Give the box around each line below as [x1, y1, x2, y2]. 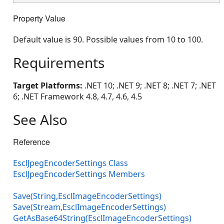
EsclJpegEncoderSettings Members [13, 168, 145, 180]
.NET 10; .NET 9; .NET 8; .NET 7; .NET [82, 80, 216, 91]
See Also [13, 110, 67, 129]
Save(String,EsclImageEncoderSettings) [13, 190, 161, 202]
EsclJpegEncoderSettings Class [13, 157, 128, 169]
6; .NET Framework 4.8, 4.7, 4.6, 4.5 [13, 91, 142, 102]
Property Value [13, 12, 65, 24]
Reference [13, 136, 50, 148]
